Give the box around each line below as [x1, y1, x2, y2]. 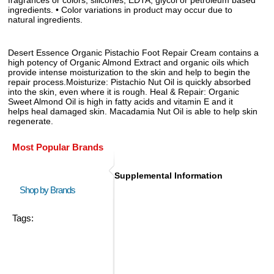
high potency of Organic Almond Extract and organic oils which [8, 57, 249, 67]
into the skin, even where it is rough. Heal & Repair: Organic [8, 86, 239, 97]
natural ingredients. [8, 14, 83, 24]
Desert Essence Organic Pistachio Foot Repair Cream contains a [8, 47, 259, 57]
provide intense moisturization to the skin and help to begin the [8, 67, 250, 77]
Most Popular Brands [12, 141, 103, 152]
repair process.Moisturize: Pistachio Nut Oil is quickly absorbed [8, 76, 251, 87]
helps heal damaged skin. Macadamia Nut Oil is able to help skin [8, 106, 257, 116]
